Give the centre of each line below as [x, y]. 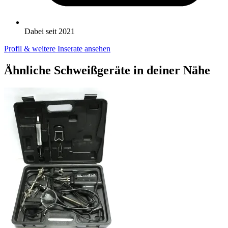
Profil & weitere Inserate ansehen [57, 49]
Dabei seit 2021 [50, 32]
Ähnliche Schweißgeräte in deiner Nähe [107, 70]
